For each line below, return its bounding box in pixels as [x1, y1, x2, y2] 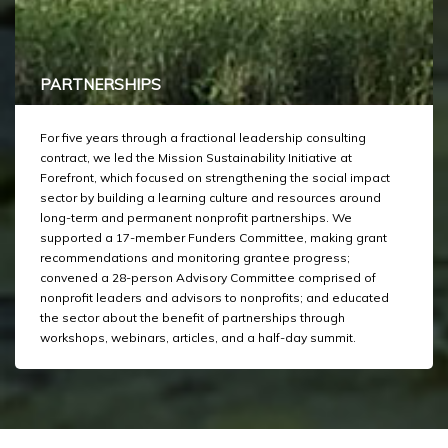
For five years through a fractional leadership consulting [40, 130, 366, 146]
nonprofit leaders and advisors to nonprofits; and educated [40, 290, 389, 306]
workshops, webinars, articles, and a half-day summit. [40, 330, 356, 346]
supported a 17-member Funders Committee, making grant [40, 230, 387, 246]
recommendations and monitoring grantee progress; [40, 250, 350, 266]
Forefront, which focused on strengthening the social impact [40, 170, 390, 186]
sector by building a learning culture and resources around [40, 190, 381, 206]
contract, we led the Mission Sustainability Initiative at [40, 150, 352, 166]
